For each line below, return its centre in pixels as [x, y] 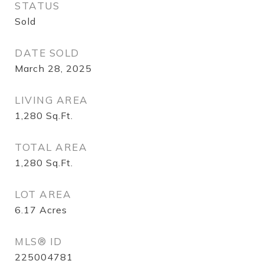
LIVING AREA [52, 100]
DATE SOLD [47, 53]
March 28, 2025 [53, 68]
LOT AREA [43, 194]
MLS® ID [39, 241]
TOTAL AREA [51, 147]
